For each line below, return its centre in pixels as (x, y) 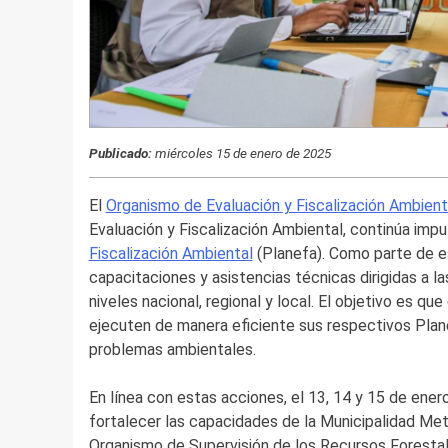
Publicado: (124, 152)
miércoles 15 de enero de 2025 (241, 152)
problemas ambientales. (172, 350)
